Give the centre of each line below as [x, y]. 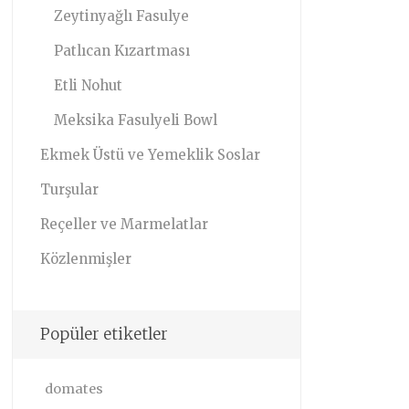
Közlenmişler [86, 259]
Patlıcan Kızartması [122, 51]
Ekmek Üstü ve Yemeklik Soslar [151, 155]
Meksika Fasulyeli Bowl [136, 120]
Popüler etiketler [105, 334]
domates [74, 389]
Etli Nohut [89, 85]
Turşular [70, 189]
